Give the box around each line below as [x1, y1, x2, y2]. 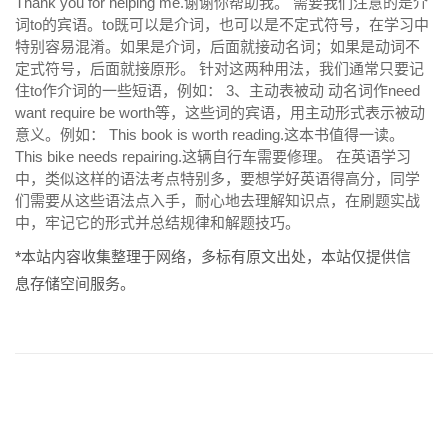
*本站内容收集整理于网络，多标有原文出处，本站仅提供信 [15, 247, 411, 266]
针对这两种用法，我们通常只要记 [199, 59, 424, 77]
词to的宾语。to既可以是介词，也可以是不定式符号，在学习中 [15, 15, 429, 33]
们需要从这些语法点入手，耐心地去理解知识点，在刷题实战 [15, 191, 420, 209]
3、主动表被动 [226, 81, 324, 99]
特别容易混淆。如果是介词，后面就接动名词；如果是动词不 [15, 37, 420, 55]
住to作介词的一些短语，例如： [15, 81, 222, 99]
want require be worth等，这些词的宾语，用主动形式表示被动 [15, 103, 425, 121]
